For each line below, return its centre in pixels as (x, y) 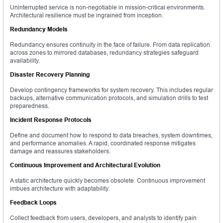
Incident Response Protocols (51, 120)
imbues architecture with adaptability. (60, 189)
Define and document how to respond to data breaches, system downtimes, (111, 135)
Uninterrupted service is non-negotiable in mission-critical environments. (108, 7)
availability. (25, 61)
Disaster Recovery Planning (50, 75)
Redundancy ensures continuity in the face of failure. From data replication (110, 45)
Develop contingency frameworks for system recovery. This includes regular (111, 90)
